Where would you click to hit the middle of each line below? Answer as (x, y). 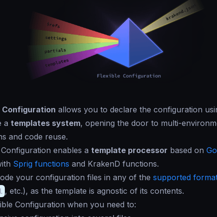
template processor (129, 150)
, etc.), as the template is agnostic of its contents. (94, 191)
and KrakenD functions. (114, 164)
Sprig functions (41, 164)
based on (187, 150)
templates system (46, 123)
